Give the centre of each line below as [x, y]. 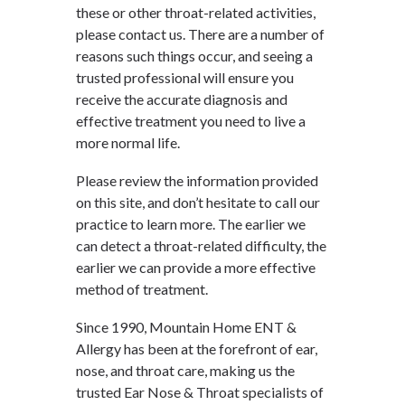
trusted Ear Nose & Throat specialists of [200, 391]
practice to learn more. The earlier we [191, 223]
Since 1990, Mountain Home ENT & [186, 326]
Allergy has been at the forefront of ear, [197, 348]
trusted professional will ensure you [185, 77]
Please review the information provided [197, 180]
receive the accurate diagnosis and [182, 99]
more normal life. [128, 142]
